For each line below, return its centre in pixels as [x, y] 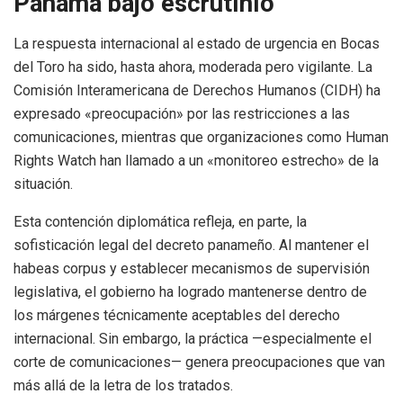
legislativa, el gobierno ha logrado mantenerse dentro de [190, 291]
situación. [43, 184]
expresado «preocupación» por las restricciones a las [182, 113]
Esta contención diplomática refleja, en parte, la [160, 221]
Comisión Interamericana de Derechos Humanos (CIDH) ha [197, 90]
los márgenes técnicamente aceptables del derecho [177, 315]
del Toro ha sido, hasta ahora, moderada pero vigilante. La [193, 67]
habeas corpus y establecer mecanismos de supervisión [192, 268]
